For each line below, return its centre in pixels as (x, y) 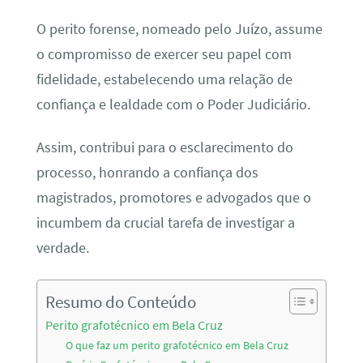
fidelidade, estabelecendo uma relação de (164, 79)
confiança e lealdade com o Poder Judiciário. (173, 104)
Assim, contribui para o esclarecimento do (164, 148)
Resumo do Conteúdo (120, 301)
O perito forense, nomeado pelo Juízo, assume (179, 29)
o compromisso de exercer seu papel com (164, 54)
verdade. (62, 248)
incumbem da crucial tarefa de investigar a (165, 223)
